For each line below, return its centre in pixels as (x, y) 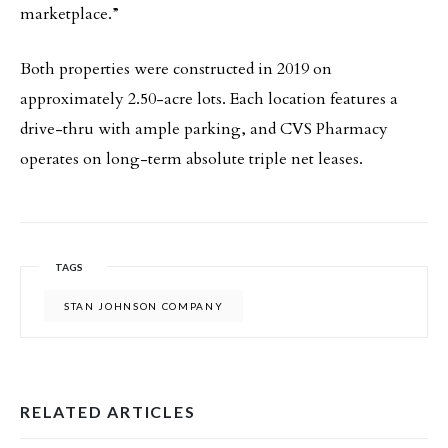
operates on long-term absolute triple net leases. (191, 159)
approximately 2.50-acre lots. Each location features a (209, 99)
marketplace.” (69, 14)
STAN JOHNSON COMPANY (144, 306)
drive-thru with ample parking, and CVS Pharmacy (204, 129)
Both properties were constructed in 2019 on (176, 69)
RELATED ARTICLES (108, 412)
